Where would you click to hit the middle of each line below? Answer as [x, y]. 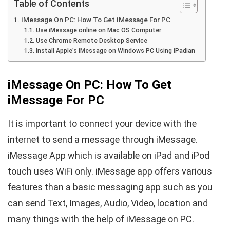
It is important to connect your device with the [102, 123]
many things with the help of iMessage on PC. [101, 219]
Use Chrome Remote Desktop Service [91, 40]
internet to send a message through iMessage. [103, 139]
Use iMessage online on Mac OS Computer [98, 30]
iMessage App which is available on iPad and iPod [109, 155]
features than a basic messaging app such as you [110, 187]
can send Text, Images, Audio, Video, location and [108, 203]
